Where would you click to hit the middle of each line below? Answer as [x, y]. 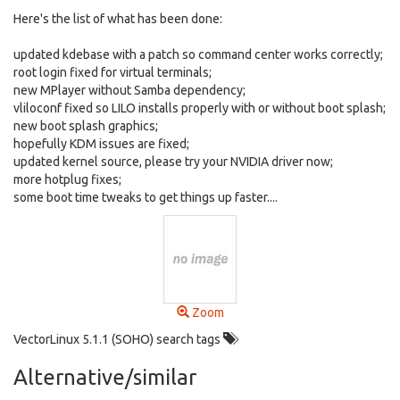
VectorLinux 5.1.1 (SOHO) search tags [118, 339]
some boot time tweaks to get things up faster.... [146, 197]
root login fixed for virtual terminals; [112, 72]
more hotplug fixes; [67, 179]
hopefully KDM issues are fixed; [101, 144]
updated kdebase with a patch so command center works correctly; [198, 54]
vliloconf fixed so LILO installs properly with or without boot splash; [200, 108]
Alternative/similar [105, 377]
